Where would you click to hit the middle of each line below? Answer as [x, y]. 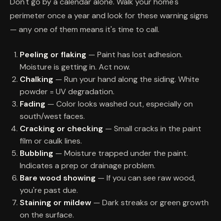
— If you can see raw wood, [146, 178]
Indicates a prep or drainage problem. [88, 166]
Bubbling [37, 153]
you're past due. [49, 190]
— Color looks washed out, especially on [119, 104]
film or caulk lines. [51, 141]
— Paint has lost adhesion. [134, 55]
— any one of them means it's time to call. [85, 30]
